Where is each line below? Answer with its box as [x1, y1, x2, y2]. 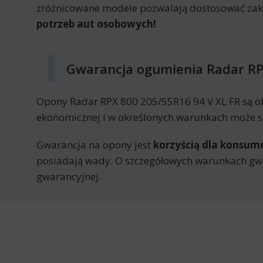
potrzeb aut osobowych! [36, 17, 156, 31]
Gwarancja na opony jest [36, 138, 153, 151]
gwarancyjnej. [36, 170, 101, 183]
